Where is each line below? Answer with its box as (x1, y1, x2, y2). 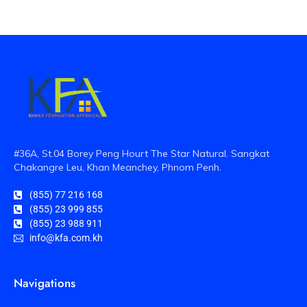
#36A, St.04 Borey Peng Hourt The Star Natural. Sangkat (14, 147, 269, 160)
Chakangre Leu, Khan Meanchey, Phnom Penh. (14, 161, 221, 174)
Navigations (14, 275, 75, 292)
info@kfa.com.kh (29, 232, 103, 244)
